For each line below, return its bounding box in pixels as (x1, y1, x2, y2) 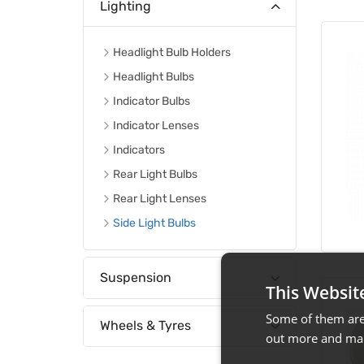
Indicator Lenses (113, 119, 199, 133)
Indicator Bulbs (113, 94, 190, 109)
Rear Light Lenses (113, 192, 206, 206)
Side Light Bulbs (113, 216, 196, 231)
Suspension (100, 269, 171, 285)
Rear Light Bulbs (113, 167, 197, 182)
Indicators (113, 143, 165, 158)
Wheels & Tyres (100, 318, 191, 334)
